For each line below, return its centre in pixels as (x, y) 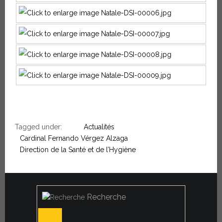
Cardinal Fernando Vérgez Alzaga (74, 139)
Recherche (106, 197)
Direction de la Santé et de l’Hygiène (78, 150)
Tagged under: (38, 127)
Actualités (99, 127)
